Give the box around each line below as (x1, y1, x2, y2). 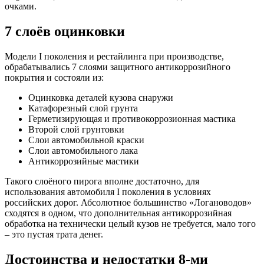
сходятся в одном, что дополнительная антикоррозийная (5, 208, 232, 219)
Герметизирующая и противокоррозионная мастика (28, 114, 236, 124)
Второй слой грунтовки (28, 124, 124, 135)
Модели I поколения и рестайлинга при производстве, (5, 51, 224, 62)
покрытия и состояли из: (5, 72, 104, 83)
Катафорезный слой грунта (28, 103, 138, 114)
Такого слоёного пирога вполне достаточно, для (5, 176, 199, 187)
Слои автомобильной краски (28, 135, 144, 146)
